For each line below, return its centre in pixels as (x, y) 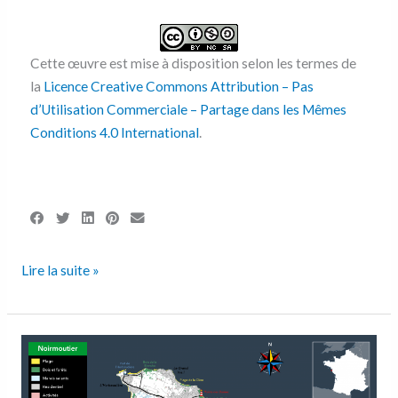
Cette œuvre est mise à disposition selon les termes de (193, 63)
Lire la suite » (60, 271)
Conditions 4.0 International (114, 132)
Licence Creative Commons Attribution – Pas (178, 86)
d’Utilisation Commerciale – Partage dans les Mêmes (188, 109)
